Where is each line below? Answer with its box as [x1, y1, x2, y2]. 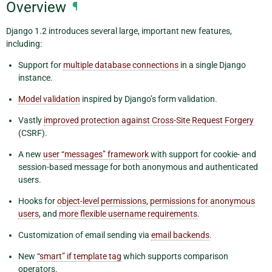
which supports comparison [121, 251, 228, 262]
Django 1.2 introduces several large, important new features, [6, 26, 232, 36]
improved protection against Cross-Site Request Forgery [44, 115, 254, 126]
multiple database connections [63, 60, 178, 70]
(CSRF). [18, 128, 47, 138]
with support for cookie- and [149, 149, 256, 160]
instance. [18, 73, 53, 83]
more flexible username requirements [59, 209, 197, 219]
